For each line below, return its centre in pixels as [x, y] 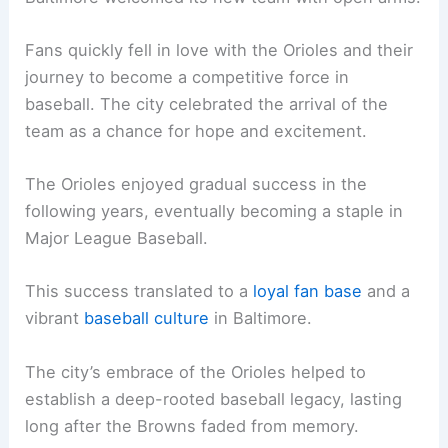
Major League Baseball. [117, 238]
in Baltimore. [261, 318]
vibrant [55, 318]
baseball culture [147, 318]
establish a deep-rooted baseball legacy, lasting [214, 398]
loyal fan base [308, 291]
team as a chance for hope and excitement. [196, 130]
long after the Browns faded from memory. [192, 425]
